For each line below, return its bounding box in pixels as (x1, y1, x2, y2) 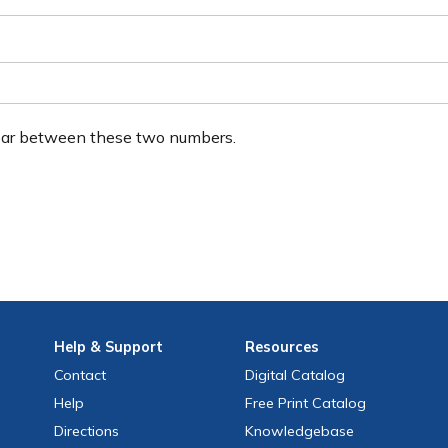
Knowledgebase (245, 422, 355, 441)
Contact (53, 366, 106, 385)
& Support (85, 338, 163, 357)
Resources (245, 338, 320, 357)
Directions (53, 422, 119, 441)
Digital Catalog (245, 366, 346, 385)
